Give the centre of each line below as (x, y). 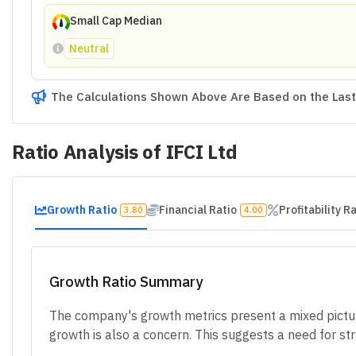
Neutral (89, 48)
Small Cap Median (116, 21)
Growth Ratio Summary (126, 281)
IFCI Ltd (201, 152)
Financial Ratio (197, 209)
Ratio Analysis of (89, 152)
